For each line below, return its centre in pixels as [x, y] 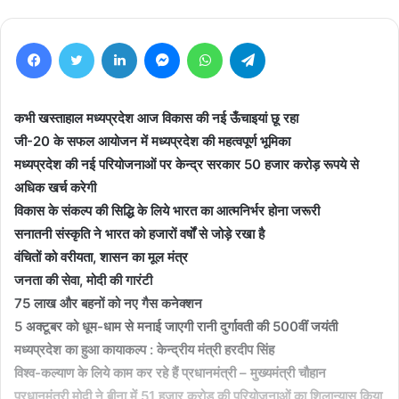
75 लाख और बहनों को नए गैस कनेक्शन [108, 303]
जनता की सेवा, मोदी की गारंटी [83, 280]
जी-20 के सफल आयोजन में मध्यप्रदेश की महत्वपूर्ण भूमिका [152, 141]
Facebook [78, 41]
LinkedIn [159, 41]
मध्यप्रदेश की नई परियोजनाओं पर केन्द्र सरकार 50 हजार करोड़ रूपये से [187, 164]
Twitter [113, 41]
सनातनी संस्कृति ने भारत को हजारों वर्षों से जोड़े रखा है [139, 233]
